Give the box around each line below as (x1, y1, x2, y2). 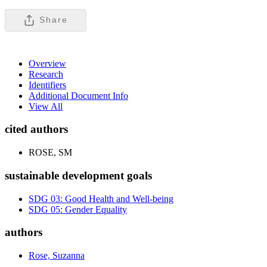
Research (29, 69, 63, 79)
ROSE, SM (29, 147, 72, 158)
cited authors (5, 123, 68, 136)
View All (29, 101, 63, 111)
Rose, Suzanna (29, 250, 85, 260)
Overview (29, 58, 66, 69)
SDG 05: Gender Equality (29, 204, 127, 215)
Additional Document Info (29, 90, 128, 101)
